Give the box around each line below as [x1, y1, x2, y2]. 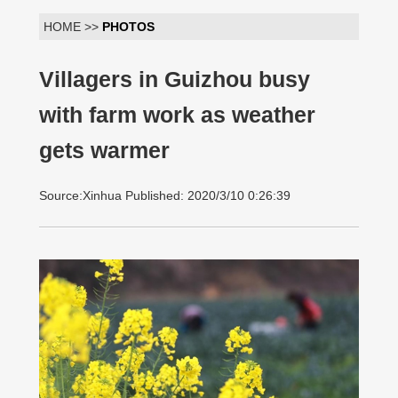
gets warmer [39, 139, 170, 163]
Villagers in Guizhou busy [39, 68, 310, 92]
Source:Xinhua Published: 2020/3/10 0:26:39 [39, 188, 291, 203]
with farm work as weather [39, 103, 315, 127]
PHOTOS [102, 20, 155, 34]
